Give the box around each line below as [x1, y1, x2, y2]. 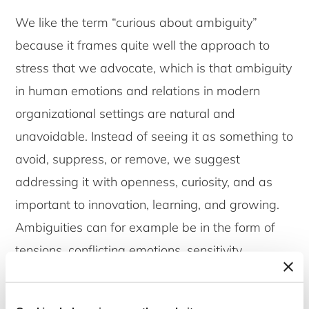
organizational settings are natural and [15, 106, 236, 122]
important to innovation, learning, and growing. [15, 197, 280, 213]
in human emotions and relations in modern [15, 83, 261, 99]
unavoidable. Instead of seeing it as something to [15, 128, 294, 145]
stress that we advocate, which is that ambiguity [15, 60, 292, 77]
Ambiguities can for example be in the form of [15, 219, 276, 236]
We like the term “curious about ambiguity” [15, 14, 258, 31]
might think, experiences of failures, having [15, 288, 257, 304]
